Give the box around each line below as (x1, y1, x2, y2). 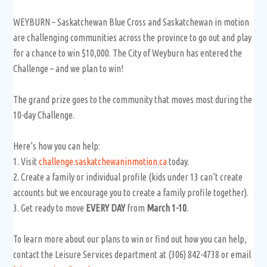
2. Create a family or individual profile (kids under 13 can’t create (13, 171, 243, 182)
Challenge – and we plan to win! (13, 63, 124, 74)
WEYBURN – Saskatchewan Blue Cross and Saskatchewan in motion (13, 16, 250, 27)
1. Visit (13, 156, 39, 167)
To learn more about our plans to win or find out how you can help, (13, 233, 247, 244)
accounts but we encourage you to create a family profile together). (13, 187, 249, 198)
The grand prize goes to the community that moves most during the (13, 94, 253, 105)
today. (167, 156, 190, 167)
